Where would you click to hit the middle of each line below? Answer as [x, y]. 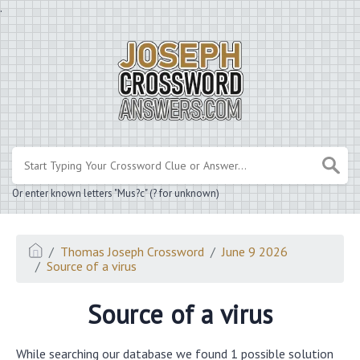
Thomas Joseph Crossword [133, 251]
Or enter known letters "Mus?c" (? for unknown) [116, 193]
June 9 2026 [255, 251]
